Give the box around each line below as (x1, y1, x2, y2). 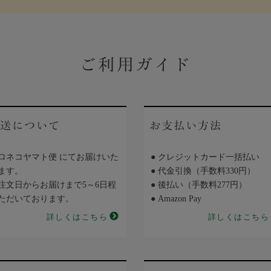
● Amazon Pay (151, 194, 201, 203)
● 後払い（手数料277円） (151, 180, 247, 189)
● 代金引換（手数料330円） (151, 166, 255, 175)
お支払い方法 (149, 120, 222, 131)
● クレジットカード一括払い (151, 152, 260, 162)
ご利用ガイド (79, 56, 192, 73)
